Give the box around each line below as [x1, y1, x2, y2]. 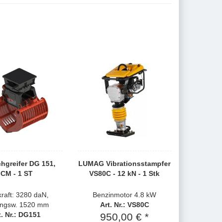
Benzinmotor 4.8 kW [93, 191, 157, 199]
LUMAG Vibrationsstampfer [78, 160, 171, 167]
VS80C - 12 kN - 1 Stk [89, 169, 160, 177]
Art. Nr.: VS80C [100, 201, 149, 209]
